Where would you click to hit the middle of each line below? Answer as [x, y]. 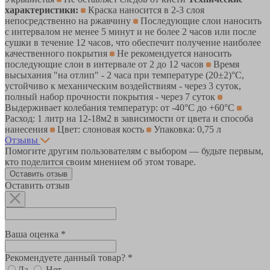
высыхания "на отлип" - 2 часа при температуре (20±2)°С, [124, 75]
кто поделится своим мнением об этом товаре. [100, 162]
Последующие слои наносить [200, 20]
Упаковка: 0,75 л [186, 129]
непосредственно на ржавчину [69, 20]
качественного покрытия [57, 53]
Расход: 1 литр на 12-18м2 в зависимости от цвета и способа [129, 118]
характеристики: [42, 10]
